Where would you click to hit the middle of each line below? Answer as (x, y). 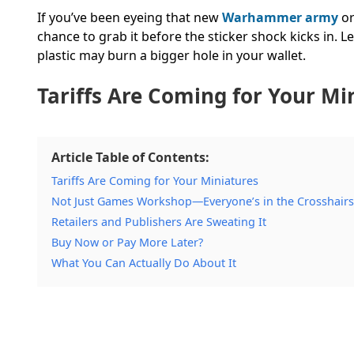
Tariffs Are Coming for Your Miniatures (155, 181)
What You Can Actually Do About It (144, 263)
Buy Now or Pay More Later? (127, 243)
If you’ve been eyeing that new (130, 18)
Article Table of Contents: (130, 158)
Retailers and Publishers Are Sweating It (159, 222)
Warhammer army (280, 18)
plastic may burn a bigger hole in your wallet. (171, 56)
